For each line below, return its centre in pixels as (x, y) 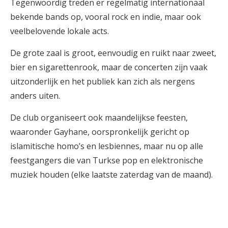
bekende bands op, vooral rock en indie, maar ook (106, 17)
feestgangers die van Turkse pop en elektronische (107, 160)
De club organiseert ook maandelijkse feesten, (99, 118)
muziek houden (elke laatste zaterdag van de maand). (111, 175)
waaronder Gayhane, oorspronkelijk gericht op (100, 132)
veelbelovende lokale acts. (60, 31)
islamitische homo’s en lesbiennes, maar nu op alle (107, 146)
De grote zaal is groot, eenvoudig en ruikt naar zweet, (113, 53)
